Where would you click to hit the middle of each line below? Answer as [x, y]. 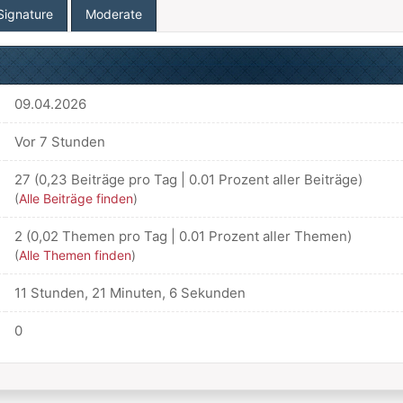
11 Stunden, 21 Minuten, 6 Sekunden [130, 293]
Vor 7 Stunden [59, 142]
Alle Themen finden [75, 255]
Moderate [113, 14]
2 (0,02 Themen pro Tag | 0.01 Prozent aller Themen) [183, 236]
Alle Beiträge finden [76, 198]
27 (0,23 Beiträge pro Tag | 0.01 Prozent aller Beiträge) [188, 179]
